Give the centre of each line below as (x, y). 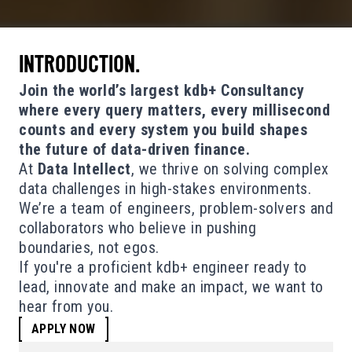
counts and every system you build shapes (163, 130)
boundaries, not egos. (89, 248)
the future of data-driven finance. (134, 150)
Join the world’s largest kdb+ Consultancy (162, 91)
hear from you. (66, 307)
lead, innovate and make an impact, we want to (171, 287)
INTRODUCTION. (79, 67)
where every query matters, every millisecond (174, 110)
